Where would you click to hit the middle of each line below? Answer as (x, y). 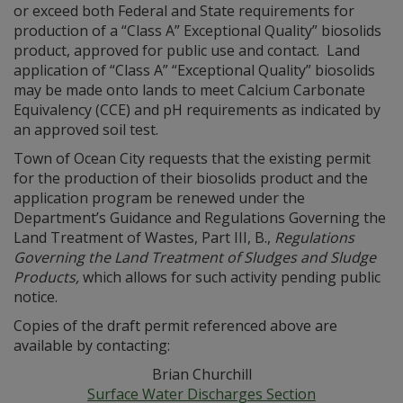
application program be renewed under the (159, 198)
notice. (36, 297)
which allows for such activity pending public (230, 277)
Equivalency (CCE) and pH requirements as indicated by (197, 110)
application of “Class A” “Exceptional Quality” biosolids (194, 70)
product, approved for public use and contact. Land (187, 50)
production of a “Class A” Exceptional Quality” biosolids (197, 31)
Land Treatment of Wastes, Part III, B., (144, 237)
